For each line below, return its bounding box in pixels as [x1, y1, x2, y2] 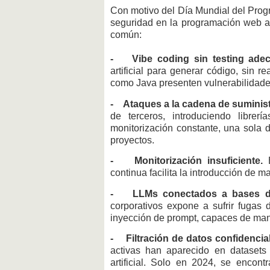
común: [110, 30, 142, 40]
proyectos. [110, 134, 154, 145]
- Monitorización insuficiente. [110, 155, 263, 166]
